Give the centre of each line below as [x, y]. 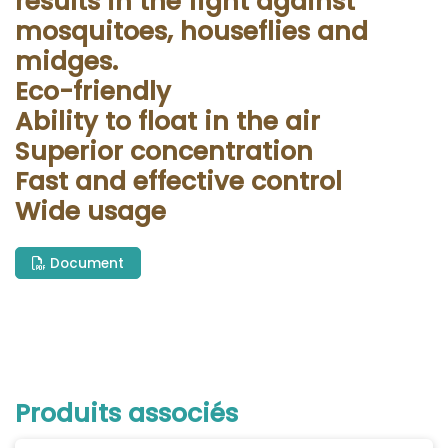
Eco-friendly [93, 92]
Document [85, 263]
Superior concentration [164, 152]
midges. [66, 62]
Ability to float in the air [167, 122]
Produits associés [126, 413]
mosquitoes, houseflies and [191, 32]
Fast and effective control [178, 182]
